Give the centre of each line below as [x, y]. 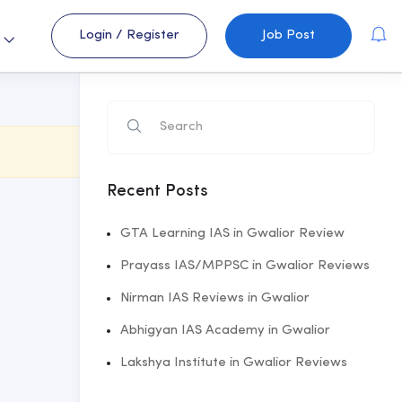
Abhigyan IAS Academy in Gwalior [225, 331]
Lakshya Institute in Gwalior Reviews [234, 363]
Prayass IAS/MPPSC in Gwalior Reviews [245, 266]
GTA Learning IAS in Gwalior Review [232, 234]
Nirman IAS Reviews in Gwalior [215, 298]
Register [153, 35]
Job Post [289, 35]
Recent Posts [157, 191]
